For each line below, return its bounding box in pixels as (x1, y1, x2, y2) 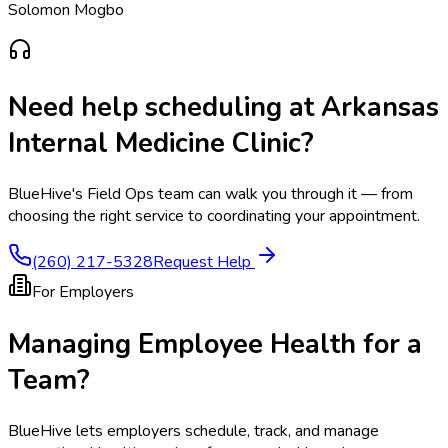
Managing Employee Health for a (8, 325, 422, 362)
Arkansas (321, 88, 439, 125)
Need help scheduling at (8, 88, 321, 125)
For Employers (32, 281, 134, 304)
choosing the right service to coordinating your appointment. (8, 205, 420, 228)
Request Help (153, 251, 255, 274)
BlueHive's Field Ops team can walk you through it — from (8, 183, 413, 206)
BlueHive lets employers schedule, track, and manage (8, 419, 379, 442)
